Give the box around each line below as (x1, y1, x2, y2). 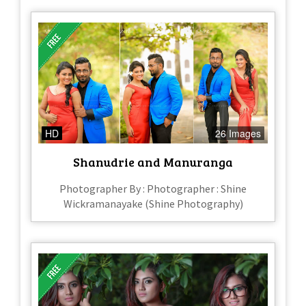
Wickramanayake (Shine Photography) (63, 196, 243, 210)
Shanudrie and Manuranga (73, 153, 233, 170)
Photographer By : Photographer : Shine (59, 181, 247, 195)
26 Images (215, 126, 261, 140)
